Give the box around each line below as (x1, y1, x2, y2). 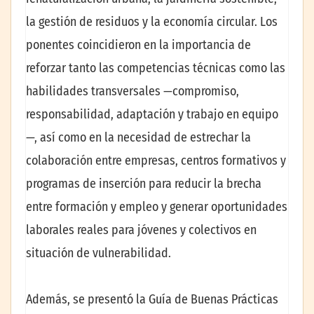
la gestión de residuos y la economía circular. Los (26, 14, 278, 30)
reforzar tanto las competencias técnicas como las (26, 60, 285, 76)
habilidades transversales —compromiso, (26, 83, 239, 100)
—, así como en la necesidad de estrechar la (26, 130, 251, 146)
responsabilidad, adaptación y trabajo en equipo (26, 107, 278, 123)
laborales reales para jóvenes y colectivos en (26, 222, 257, 238)
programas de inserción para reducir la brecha (26, 176, 261, 192)
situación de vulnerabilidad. (26, 245, 171, 261)
